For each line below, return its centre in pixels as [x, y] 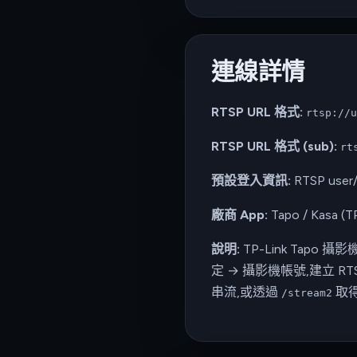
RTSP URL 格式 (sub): [274, 146]
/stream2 [307, 292]
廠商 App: [239, 214]
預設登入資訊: [251, 180]
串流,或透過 [246, 292]
